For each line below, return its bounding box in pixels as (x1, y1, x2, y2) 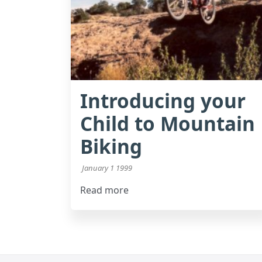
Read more (80, 184, 129, 197)
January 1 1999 (80, 163, 133, 173)
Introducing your (80, 87, 246, 114)
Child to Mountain (80, 110, 256, 137)
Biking (80, 133, 143, 160)
